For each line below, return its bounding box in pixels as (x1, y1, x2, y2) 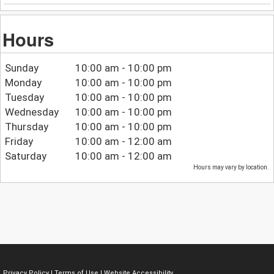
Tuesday (4, 91, 44, 104)
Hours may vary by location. (193, 164, 270, 171)
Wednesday (4, 106, 59, 119)
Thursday (4, 120, 48, 133)
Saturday (4, 150, 46, 163)
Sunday (4, 62, 39, 75)
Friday (4, 135, 33, 148)
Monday (4, 76, 42, 89)
